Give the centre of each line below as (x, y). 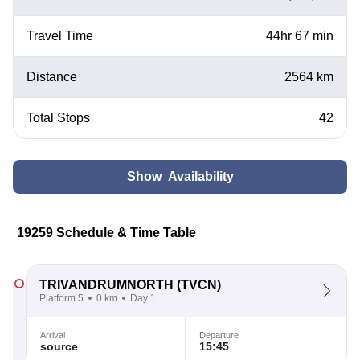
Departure (219, 335)
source (59, 346)
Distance (52, 77)
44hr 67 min (300, 36)
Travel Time (60, 36)
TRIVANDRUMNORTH (106, 285)
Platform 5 (61, 298)
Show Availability (180, 176)
